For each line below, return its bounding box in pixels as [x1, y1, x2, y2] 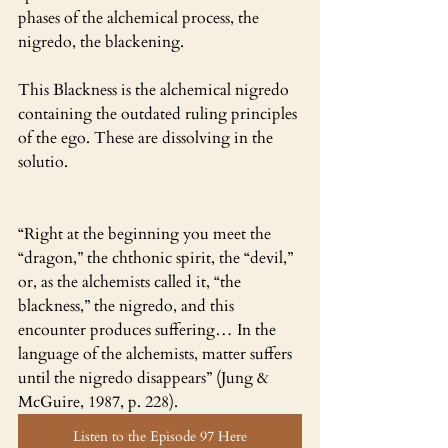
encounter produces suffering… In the [18, 318, 280, 341]
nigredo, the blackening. [18, 30, 184, 53]
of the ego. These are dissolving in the [18, 126, 277, 149]
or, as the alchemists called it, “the [18, 270, 245, 293]
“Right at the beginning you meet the [18, 222, 275, 245]
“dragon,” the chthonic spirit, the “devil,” [18, 246, 297, 269]
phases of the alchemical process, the [18, 6, 263, 29]
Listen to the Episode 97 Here [73, 426, 247, 446]
